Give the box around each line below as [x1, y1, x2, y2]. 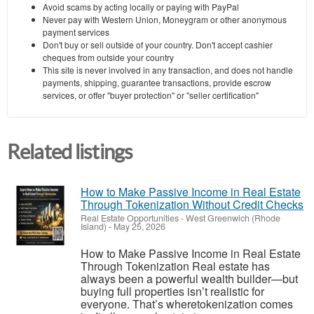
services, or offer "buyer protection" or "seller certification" [43, 89, 259, 102]
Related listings [7, 141, 133, 164]
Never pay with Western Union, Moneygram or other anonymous [43, 13, 287, 26]
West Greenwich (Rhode [186, 211, 280, 224]
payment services [43, 26, 109, 39]
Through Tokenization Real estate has [81, 257, 270, 274]
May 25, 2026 [111, 219, 165, 233]
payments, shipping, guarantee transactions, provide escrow [43, 76, 271, 89]
